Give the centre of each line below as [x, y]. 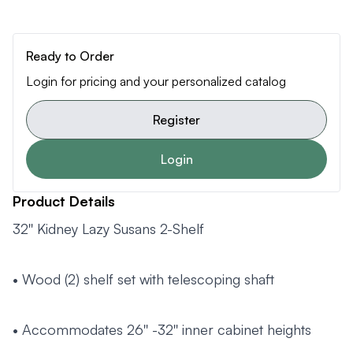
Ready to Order [70, 56]
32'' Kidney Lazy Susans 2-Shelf [108, 229]
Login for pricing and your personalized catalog [156, 82]
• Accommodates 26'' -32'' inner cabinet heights [162, 330]
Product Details [64, 201]
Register [176, 120]
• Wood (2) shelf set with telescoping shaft [143, 279]
